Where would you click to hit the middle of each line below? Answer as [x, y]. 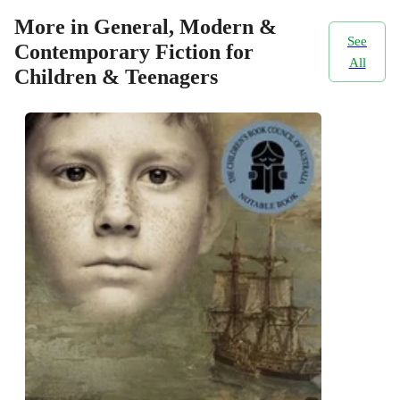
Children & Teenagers [116, 77]
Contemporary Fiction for [134, 52]
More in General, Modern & [146, 27]
